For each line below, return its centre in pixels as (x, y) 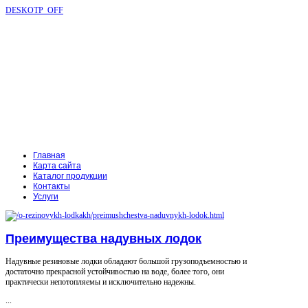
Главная (49, 155)
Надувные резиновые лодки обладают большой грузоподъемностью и (126, 261)
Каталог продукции (70, 176)
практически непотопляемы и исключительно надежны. (101, 282)
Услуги (46, 197)
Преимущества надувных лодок (103, 238)
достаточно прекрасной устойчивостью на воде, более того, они (115, 271)
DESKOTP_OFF (34, 10)
